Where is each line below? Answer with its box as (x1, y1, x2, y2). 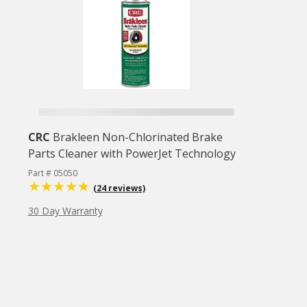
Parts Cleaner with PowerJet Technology (27, 146, 236, 161)
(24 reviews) (93, 182, 145, 194)
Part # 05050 (27, 167, 77, 179)
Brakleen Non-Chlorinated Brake (52, 130, 223, 145)
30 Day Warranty (27, 204, 103, 217)
